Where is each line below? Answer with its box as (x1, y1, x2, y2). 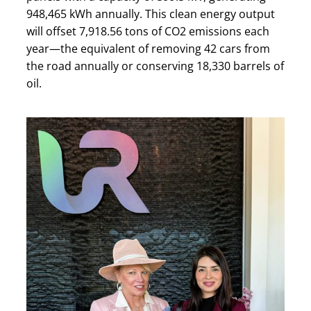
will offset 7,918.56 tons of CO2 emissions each (26, 23, 269, 39)
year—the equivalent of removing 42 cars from (26, 40, 270, 56)
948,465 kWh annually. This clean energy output (26, 6, 275, 22)
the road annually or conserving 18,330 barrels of (26, 58, 284, 74)
